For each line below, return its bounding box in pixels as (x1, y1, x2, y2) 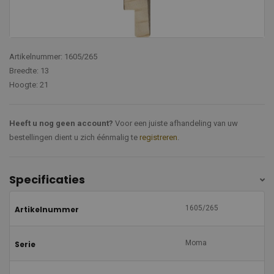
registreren (139, 133, 177, 143)
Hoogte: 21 (9, 80, 48, 90)
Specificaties (9, 171, 85, 187)
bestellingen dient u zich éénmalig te (9, 133, 139, 143)
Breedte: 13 (9, 66, 49, 76)
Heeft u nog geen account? (9, 119, 113, 128)
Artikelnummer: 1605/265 (9, 52, 97, 62)
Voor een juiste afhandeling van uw (113, 119, 238, 128)
